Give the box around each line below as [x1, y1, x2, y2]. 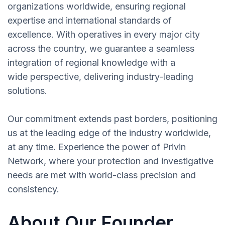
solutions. [8, 85, 47, 96]
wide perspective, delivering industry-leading [8, 71, 193, 82]
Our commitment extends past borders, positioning [8, 114, 217, 125]
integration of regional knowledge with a [8, 57, 175, 68]
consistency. [8, 184, 59, 195]
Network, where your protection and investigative [8, 156, 213, 167]
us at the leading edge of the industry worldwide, [8, 128, 211, 139]
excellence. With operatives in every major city [8, 29, 200, 40]
